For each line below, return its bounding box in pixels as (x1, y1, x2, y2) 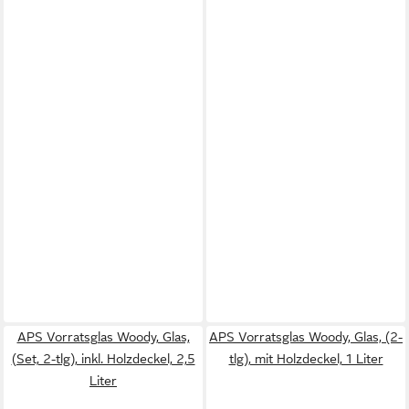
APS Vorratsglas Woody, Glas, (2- (209, 330, 403, 344)
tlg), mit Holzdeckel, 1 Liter (228, 351, 383, 366)
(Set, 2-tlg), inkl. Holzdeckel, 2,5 (11, 351, 195, 366)
